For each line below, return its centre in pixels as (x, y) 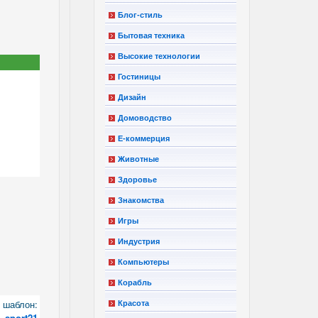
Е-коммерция (144, 138)
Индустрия (139, 241)
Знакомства (141, 200)
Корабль (135, 282)
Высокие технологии (159, 56)
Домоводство (145, 117)
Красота (134, 303)
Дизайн (132, 97)
